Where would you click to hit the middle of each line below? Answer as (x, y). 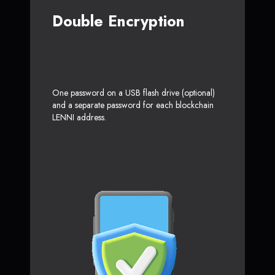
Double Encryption (118, 21)
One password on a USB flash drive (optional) (134, 92)
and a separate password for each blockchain (133, 105)
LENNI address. (79, 117)
